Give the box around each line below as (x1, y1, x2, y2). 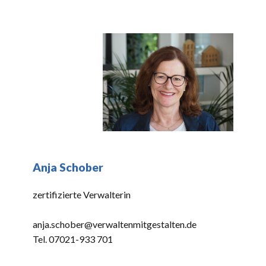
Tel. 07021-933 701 (33, 233, 113, 245)
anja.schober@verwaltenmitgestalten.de (33, 218, 197, 230)
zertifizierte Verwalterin (33, 189, 131, 200)
